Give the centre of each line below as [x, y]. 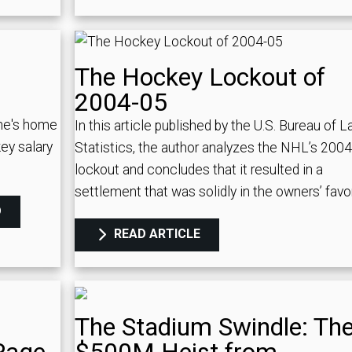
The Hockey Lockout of [200, 77]
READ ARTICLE [155, 234]
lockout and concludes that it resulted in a [198, 170]
